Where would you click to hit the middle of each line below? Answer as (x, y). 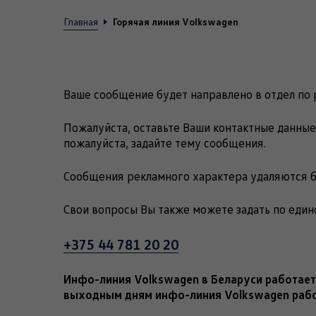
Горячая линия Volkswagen (176, 22)
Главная (81, 22)
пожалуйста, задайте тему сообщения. (165, 143)
